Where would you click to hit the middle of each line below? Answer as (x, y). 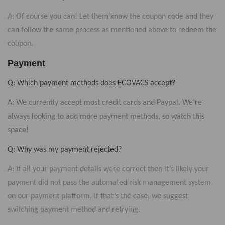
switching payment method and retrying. (74, 210)
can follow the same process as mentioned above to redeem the (112, 30)
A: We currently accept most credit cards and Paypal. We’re (105, 103)
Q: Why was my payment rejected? (65, 150)
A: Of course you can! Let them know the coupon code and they (110, 17)
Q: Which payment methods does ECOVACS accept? (91, 83)
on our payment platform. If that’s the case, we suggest (98, 196)
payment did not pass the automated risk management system (109, 183)
